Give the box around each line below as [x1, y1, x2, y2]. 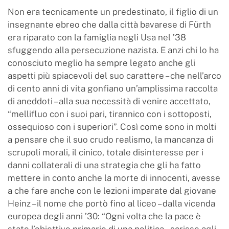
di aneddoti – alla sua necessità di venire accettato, [8, 96, 211, 106]
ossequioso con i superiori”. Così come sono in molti [8, 121, 216, 132]
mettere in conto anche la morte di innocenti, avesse [8, 172, 220, 183]
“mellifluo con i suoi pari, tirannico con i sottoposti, [8, 108, 212, 119]
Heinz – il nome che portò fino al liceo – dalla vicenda [8, 198, 215, 209]
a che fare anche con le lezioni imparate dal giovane [8, 185, 216, 196]
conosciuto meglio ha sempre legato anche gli [8, 57, 195, 68]
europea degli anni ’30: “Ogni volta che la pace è [8, 211, 201, 221]
